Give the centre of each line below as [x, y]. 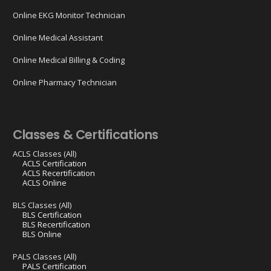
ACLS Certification [54, 164]
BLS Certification [52, 215]
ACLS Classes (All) [44, 154]
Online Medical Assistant [58, 37]
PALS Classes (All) [44, 257]
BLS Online [42, 234]
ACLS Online [44, 183]
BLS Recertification [56, 225]
